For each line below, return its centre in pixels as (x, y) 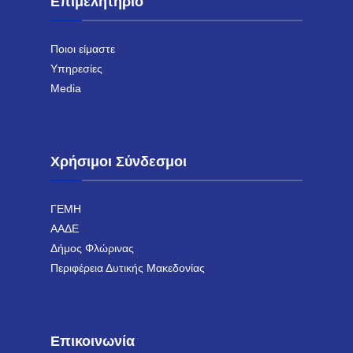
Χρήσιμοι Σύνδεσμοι (119, 162)
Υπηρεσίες (76, 69)
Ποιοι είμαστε (83, 50)
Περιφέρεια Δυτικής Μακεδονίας (128, 269)
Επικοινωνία (93, 342)
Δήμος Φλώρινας (92, 249)
